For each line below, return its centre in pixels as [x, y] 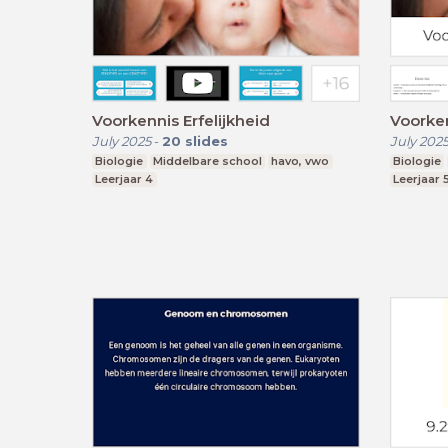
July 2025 [121, 140]
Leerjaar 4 [124, 178]
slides [206, 140]
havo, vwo [300, 160]
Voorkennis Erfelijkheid [181, 120]
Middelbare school [207, 160]
